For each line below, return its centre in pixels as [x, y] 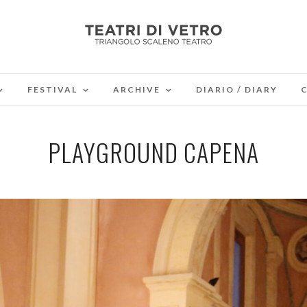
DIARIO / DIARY [236, 89]
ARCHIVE [136, 89]
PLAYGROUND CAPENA [153, 152]
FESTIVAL [52, 89]
